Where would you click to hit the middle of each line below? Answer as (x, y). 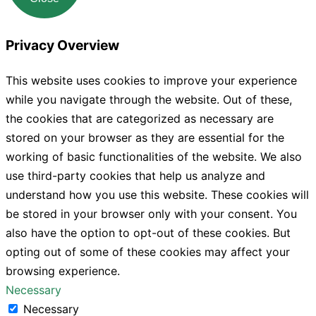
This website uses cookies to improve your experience (151, 80)
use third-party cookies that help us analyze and (135, 175)
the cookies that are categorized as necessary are (140, 118)
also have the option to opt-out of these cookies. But (148, 232)
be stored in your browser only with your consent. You (151, 213)
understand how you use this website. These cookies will (157, 194)
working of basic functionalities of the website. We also (154, 156)
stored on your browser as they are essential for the (145, 137)
